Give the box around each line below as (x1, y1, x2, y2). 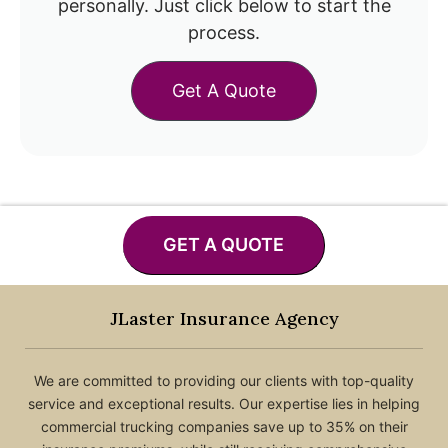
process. (188, 22, 260, 44)
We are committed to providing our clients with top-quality (34, 372, 414, 390)
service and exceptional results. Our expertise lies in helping (28, 395, 420, 413)
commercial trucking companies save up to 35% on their (40, 418, 408, 436)
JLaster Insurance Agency (109, 307, 339, 331)
